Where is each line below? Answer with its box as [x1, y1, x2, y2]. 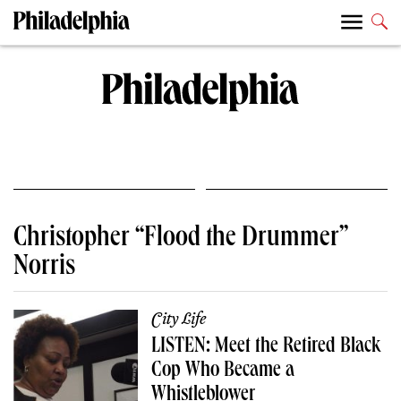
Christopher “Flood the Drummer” [13, 225, 348, 254]
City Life [151, 309, 207, 329]
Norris [13, 253, 75, 283]
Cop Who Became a [151, 360, 295, 382]
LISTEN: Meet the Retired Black [151, 336, 381, 358]
